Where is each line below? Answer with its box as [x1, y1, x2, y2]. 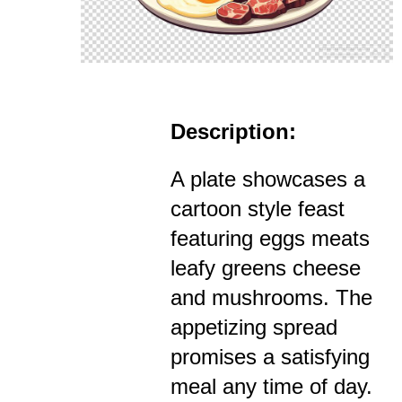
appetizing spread [170, 314, 337, 339]
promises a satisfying [170, 344, 370, 369]
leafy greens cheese [170, 255, 361, 280]
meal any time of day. [170, 373, 372, 398]
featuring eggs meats [170, 225, 370, 250]
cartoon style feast [170, 196, 345, 221]
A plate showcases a [170, 166, 365, 191]
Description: [170, 118, 296, 144]
